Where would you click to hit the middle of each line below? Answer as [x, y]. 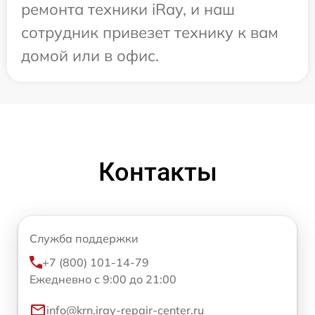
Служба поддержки [84, 238]
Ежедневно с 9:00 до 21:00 [103, 279]
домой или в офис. [90, 55]
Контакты [157, 172]
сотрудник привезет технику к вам [150, 32]
